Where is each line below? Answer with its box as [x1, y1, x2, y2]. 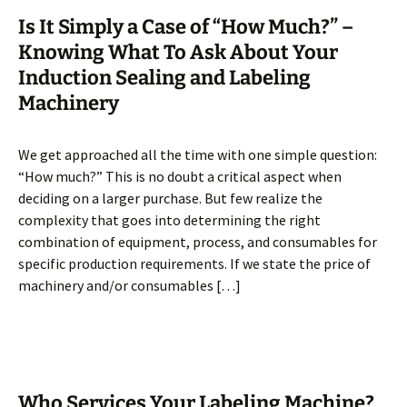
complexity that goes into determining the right [18, 211, 321, 229]
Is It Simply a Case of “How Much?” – [18, 15, 353, 39]
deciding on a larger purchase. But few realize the [18, 189, 323, 207]
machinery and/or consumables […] [18, 276, 241, 294]
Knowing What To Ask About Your [18, 40, 338, 65]
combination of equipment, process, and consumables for [18, 233, 377, 251]
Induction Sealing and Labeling [18, 65, 311, 90]
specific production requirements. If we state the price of [18, 254, 371, 273]
